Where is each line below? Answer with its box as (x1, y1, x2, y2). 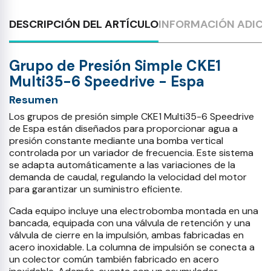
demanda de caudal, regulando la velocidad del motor (9, 171, 247, 183)
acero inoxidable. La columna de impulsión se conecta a (9, 241, 255, 253)
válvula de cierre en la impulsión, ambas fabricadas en (9, 229, 244, 241)
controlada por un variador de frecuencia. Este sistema (9, 146, 253, 159)
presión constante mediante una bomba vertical (9, 134, 223, 147)
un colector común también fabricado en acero (9, 253, 219, 266)
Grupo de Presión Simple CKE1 (9, 56, 221, 75)
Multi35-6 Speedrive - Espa (9, 72, 204, 91)
